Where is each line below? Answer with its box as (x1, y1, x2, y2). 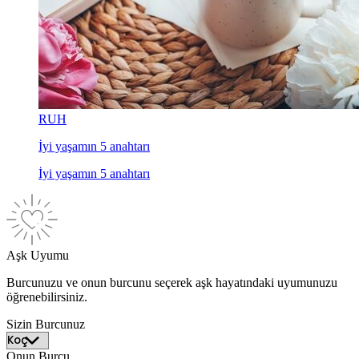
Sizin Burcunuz (6, 317, 85, 332)
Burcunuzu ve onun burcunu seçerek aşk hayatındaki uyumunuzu (6, 276, 337, 290)
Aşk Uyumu (6, 248, 69, 263)
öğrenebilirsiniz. (6, 290, 87, 305)
